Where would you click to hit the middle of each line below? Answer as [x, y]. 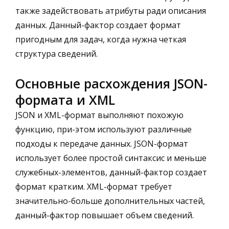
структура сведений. [56, 53]
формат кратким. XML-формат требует [94, 186]
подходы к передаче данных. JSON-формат [102, 143]
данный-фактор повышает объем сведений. [105, 215]
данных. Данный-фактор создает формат [98, 25]
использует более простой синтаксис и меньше [111, 158]
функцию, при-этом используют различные [104, 129]
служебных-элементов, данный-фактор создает [111, 172]
